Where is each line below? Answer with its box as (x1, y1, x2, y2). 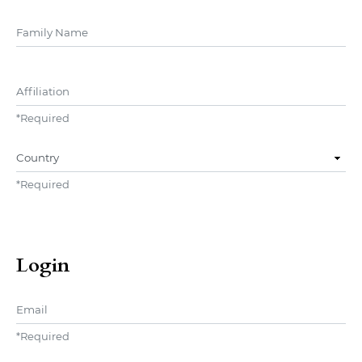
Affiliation (15, 78, 69, 91)
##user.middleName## (15, 19, 142, 32)
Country (15, 144, 58, 158)
